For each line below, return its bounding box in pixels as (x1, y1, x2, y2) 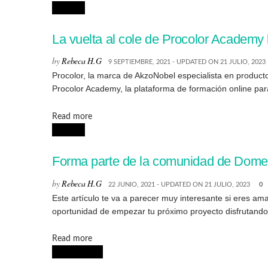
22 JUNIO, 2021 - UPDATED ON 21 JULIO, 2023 (108, 181, 251, 188)
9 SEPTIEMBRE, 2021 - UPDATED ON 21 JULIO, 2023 (108, 59, 266, 66)
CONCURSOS (52, 248, 103, 256)
